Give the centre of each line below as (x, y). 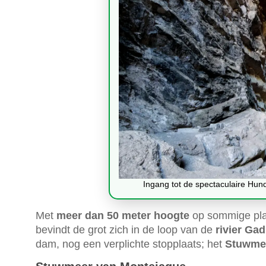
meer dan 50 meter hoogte (123, 215)
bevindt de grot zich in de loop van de (126, 229)
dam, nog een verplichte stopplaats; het (130, 244)
